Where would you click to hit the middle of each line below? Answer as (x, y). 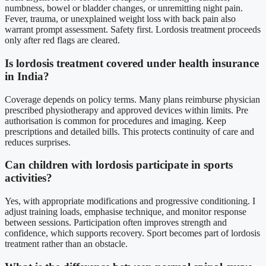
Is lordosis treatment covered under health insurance (132, 63)
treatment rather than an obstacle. (66, 244)
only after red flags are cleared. (62, 40)
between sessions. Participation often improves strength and (116, 223)
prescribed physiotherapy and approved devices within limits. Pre (126, 110)
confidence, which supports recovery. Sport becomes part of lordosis (132, 233)
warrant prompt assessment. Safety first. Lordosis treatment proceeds (133, 30)
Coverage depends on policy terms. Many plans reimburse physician (132, 99)
